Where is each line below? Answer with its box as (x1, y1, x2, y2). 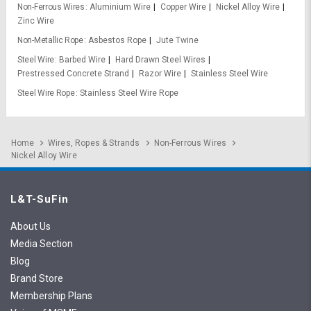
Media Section (10, 238, 73, 250)
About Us (10, 221, 51, 233)
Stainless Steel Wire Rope (79, 88, 178, 99)
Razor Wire (139, 69, 181, 79)
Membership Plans (10, 290, 92, 302)
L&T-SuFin (10, 193, 69, 206)
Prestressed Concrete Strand (17, 69, 129, 79)
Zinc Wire (17, 16, 54, 26)
